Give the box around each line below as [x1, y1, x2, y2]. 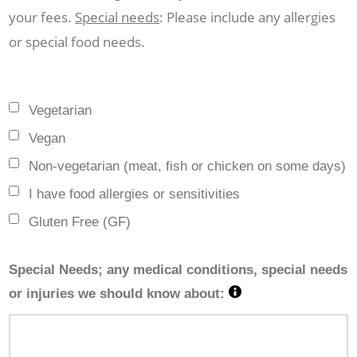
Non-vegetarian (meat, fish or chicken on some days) [29, 158, 347, 174]
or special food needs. [9, 32, 149, 51]
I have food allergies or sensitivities [29, 186, 241, 202]
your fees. [9, 7, 76, 26]
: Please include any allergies [159, 7, 336, 26]
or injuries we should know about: [9, 285, 229, 301]
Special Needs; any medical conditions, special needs [9, 261, 348, 277]
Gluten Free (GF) [29, 214, 131, 229]
